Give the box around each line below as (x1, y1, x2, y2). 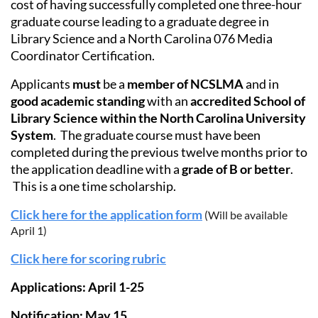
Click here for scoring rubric (11, 251, 166, 267)
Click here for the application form (11, 207, 202, 223)
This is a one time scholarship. (11, 178, 176, 194)
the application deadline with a (11, 161, 182, 177)
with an (145, 93, 190, 109)
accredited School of (190, 93, 305, 109)
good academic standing (11, 93, 145, 109)
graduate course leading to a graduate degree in (11, 13, 269, 30)
